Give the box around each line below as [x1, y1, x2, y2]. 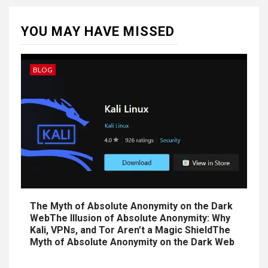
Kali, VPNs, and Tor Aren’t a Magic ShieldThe [30, 224, 230, 236]
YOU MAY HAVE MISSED [21, 24, 175, 39]
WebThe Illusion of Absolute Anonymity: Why [30, 212, 230, 224]
